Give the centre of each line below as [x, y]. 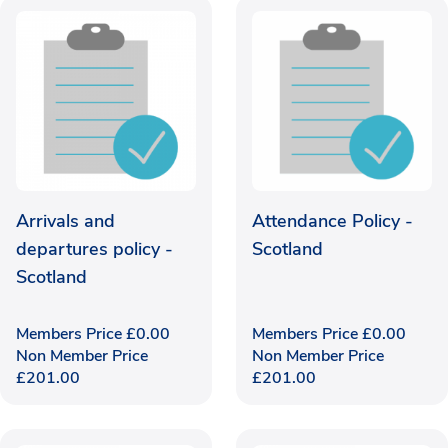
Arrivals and [65, 220]
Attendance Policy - [332, 220]
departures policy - [94, 248]
